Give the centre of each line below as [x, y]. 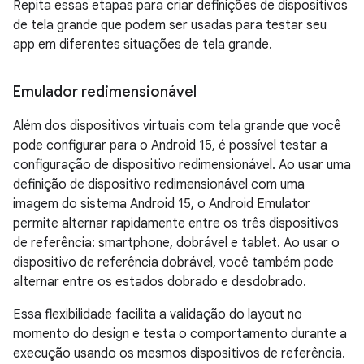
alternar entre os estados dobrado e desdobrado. [160, 282]
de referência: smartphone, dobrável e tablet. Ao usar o [176, 243]
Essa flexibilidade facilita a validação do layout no [158, 315]
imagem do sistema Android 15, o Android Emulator [162, 204]
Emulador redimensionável [105, 92]
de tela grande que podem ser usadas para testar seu [170, 26]
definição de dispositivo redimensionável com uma [159, 185]
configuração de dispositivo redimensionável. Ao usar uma [182, 165]
